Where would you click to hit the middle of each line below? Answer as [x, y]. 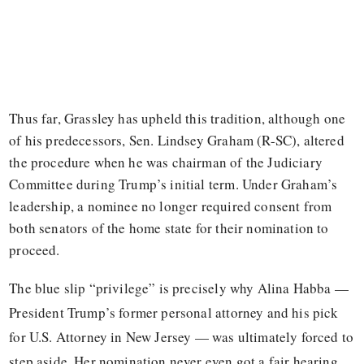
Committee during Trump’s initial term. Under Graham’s [173, 184]
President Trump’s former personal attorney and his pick [174, 313]
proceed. [35, 250]
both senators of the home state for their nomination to [169, 228]
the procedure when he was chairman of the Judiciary [166, 162]
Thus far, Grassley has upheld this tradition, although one [178, 119]
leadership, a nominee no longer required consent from [171, 206]
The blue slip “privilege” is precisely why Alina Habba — [179, 288]
